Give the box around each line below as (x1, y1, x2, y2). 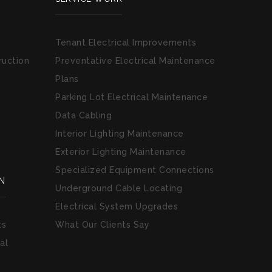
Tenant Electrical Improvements (55, 38, 196, 47)
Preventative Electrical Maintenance (55, 56, 216, 66)
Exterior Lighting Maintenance (55, 147, 186, 157)
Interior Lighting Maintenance (55, 129, 184, 138)
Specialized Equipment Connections (55, 165, 214, 175)
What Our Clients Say (55, 220, 149, 229)
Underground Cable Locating (55, 183, 182, 193)
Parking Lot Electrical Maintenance (55, 92, 208, 102)
